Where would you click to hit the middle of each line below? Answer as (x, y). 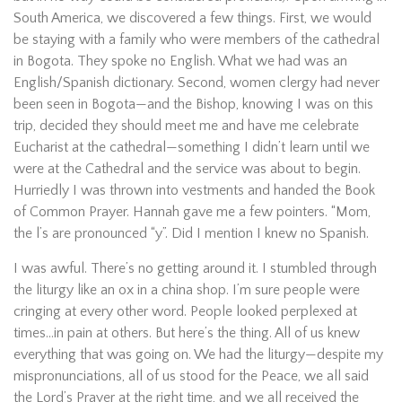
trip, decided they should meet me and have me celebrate (186, 125)
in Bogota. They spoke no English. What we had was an (180, 61)
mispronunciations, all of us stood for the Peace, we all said (191, 376)
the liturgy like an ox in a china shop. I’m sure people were (187, 289)
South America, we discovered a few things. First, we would (192, 17)
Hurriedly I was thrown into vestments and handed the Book (194, 190)
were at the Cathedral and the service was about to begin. (187, 168)
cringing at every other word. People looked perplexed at (185, 311)
